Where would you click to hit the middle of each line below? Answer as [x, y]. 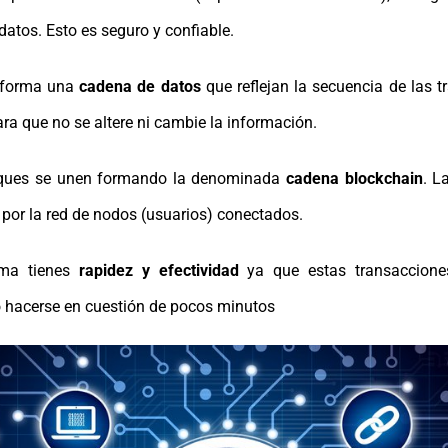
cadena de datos [140, 86]
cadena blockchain [354, 178]
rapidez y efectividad [158, 270]
